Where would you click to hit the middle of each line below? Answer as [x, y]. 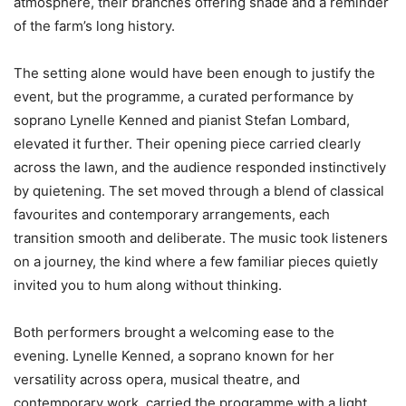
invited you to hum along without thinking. [148, 285]
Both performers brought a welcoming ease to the [174, 332]
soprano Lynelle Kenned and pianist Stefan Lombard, [182, 120]
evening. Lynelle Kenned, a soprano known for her [174, 355]
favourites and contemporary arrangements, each [172, 214]
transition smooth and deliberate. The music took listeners [201, 237]
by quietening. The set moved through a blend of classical [199, 190]
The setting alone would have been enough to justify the [194, 72]
